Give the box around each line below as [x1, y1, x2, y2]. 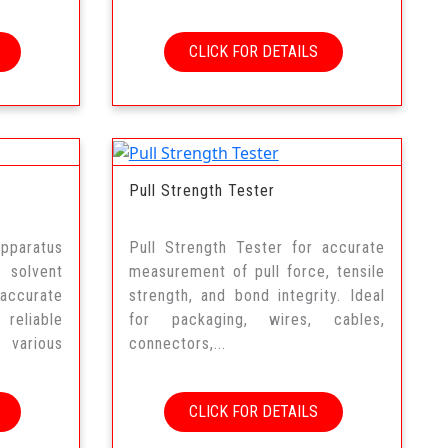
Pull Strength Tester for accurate [128, 237, 385, 257]
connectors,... [128, 333, 226, 353]
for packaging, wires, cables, [128, 309, 385, 329]
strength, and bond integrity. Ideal [128, 285, 385, 305]
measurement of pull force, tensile [128, 261, 385, 281]
